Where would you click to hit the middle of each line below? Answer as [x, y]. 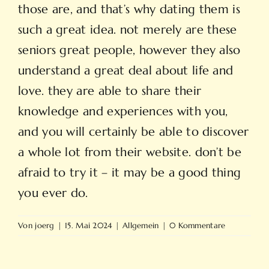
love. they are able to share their [110, 91]
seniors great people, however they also [129, 50]
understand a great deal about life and [126, 71]
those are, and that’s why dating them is [129, 10]
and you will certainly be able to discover [134, 132]
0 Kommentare [197, 226]
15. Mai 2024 [89, 226]
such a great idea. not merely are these [128, 30]
